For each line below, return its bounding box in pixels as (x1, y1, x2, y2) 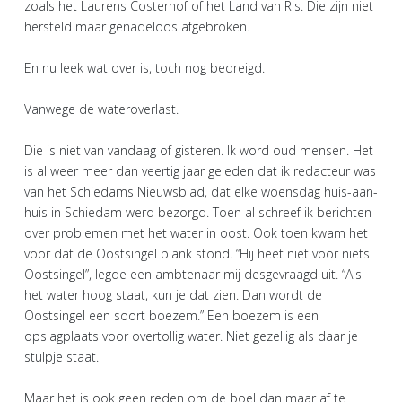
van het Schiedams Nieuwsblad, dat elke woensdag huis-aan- (24, 182, 378, 200)
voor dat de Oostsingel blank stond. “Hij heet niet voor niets (24, 244, 370, 262)
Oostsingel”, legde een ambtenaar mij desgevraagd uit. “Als (24, 265, 362, 283)
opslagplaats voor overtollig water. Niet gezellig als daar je (24, 327, 358, 345)
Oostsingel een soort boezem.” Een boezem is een (24, 306, 319, 324)
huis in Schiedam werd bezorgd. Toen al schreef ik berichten (24, 203, 371, 221)
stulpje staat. (24, 347, 99, 365)
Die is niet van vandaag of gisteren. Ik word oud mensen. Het (24, 141, 373, 159)
